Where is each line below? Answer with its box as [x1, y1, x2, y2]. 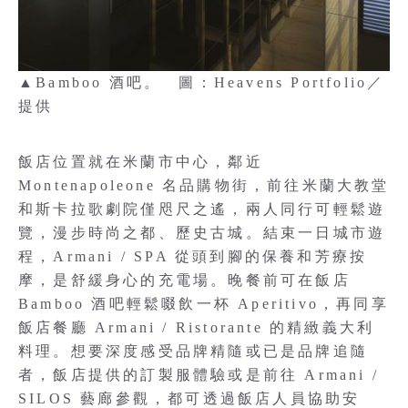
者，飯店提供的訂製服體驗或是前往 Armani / [18, 366, 379, 382]
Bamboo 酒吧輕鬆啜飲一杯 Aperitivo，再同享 [18, 295, 389, 311]
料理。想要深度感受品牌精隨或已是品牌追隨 [18, 342, 369, 359]
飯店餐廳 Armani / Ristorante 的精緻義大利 [18, 319, 375, 335]
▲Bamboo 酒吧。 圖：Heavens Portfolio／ [18, 74, 385, 90]
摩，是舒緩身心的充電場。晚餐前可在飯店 [18, 271, 351, 288]
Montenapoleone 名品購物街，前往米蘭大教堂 [18, 177, 390, 193]
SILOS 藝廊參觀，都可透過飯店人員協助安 [18, 390, 361, 406]
